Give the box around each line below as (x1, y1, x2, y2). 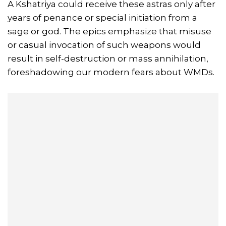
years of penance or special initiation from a (8, 12, 197, 23)
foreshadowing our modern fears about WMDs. (8, 67, 214, 77)
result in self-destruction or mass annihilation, (8, 53, 208, 64)
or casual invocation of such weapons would (8, 39, 201, 50)
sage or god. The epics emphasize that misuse (8, 26, 211, 36)
